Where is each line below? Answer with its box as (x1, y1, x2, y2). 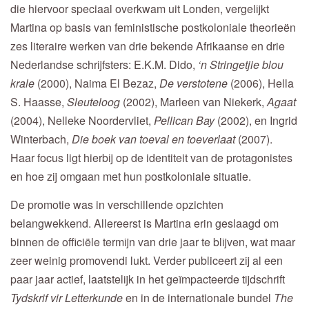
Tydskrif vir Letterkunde (10, 289, 123, 306)
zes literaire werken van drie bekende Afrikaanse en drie (10, 38, 285, 54)
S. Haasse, (10, 94, 67, 110)
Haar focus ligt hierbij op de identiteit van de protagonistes (10, 150, 292, 166)
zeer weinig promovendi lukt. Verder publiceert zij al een (10, 252, 283, 268)
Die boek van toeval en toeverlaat (72, 131, 235, 148)
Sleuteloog (67, 94, 123, 110)
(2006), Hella (230, 75, 294, 92)
